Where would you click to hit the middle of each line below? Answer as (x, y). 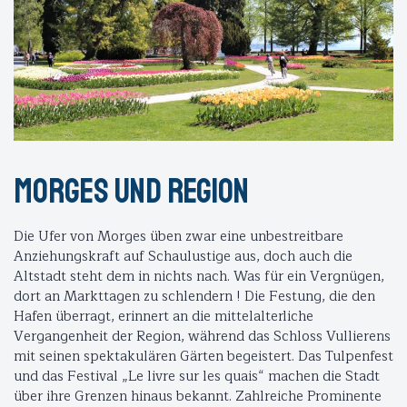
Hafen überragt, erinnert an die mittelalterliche (164, 317)
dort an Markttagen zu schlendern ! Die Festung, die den (194, 297)
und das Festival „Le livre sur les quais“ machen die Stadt (197, 377)
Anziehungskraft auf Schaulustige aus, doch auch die (183, 257)
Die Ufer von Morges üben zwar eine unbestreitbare (179, 237)
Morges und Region (134, 192)
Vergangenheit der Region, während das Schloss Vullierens (202, 337)
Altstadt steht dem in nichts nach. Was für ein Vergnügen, (199, 277)
